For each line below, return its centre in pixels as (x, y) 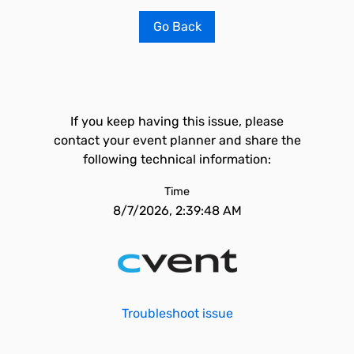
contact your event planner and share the (177, 140)
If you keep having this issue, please (177, 121)
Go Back (177, 26)
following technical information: (177, 159)
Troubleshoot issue (177, 313)
